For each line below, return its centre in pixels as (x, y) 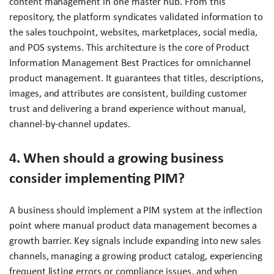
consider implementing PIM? (97, 178)
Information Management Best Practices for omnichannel (130, 63)
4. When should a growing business (117, 158)
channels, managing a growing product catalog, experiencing (136, 256)
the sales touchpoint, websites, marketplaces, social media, (133, 32)
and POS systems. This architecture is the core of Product (130, 48)
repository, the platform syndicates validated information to (136, 17)
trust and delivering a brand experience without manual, (128, 109)
